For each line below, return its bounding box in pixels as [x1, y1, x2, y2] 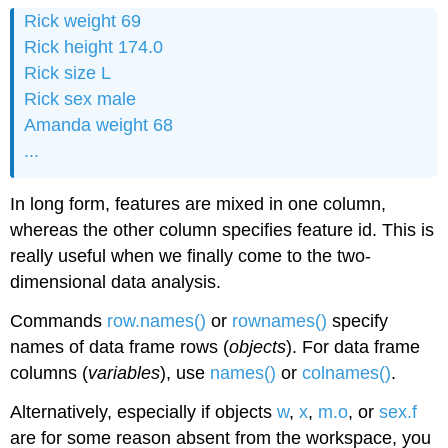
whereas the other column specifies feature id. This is [10, 219, 435, 240]
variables [88, 362, 161, 383]
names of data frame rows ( [10, 336, 230, 357]
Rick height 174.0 [24, 37, 164, 58]
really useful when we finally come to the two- [10, 245, 372, 266]
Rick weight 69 [24, 11, 142, 32]
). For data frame [286, 336, 421, 357]
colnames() [302, 362, 392, 383]
